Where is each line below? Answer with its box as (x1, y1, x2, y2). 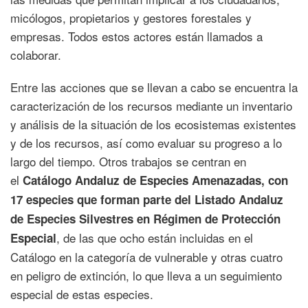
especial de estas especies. (10, 285, 153, 303)
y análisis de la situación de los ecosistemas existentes (10, 115, 296, 133)
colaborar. (10, 46, 61, 64)
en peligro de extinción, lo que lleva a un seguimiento (10, 267, 282, 285)
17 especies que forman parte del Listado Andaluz (10, 191, 283, 208)
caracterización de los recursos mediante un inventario (10, 97, 292, 115)
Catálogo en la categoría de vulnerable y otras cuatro (10, 248, 283, 266)
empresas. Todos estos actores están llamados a (10, 27, 263, 45)
